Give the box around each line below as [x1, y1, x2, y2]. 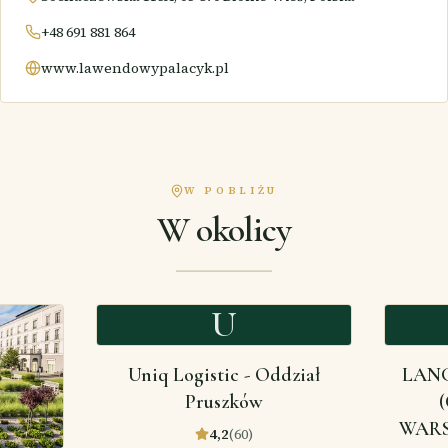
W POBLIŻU [184, 183, 278, 197]
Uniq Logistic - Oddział [128, 363, 320, 387]
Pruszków [185, 390, 263, 414]
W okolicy [156, 208, 292, 251]
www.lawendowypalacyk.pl [41, 58, 229, 78]
